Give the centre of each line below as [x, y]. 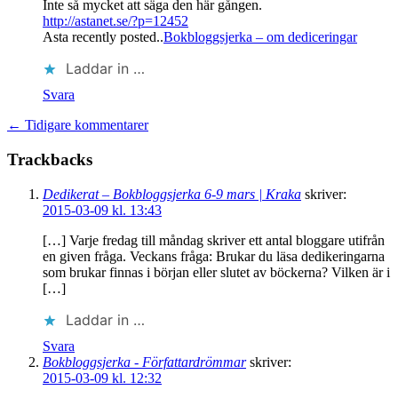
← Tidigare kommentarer [78, 125]
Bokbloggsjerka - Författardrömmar [144, 362]
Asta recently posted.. [103, 37]
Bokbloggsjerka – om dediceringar [260, 37]
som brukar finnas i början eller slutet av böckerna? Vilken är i [216, 272]
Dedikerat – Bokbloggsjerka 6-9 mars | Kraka [172, 194]
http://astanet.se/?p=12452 [115, 21]
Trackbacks [50, 159]
